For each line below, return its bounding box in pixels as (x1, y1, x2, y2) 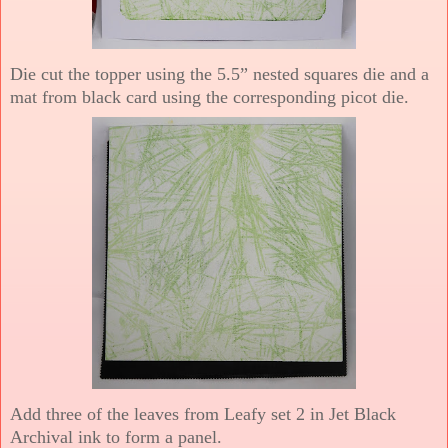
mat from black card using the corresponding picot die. (10, 86, 409, 107)
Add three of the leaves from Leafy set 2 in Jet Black (10, 403, 396, 424)
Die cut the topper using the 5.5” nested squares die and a (10, 63, 429, 84)
